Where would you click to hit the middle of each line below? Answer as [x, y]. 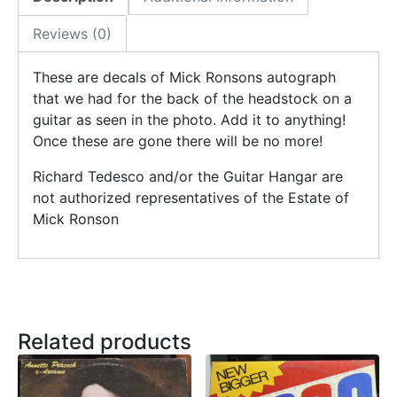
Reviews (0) [72, 33]
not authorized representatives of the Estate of [191, 197]
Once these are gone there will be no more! [178, 140]
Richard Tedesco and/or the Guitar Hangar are [188, 176]
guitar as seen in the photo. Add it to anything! [189, 119]
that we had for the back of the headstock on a [192, 98]
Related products [105, 341]
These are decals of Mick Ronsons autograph [184, 77]
